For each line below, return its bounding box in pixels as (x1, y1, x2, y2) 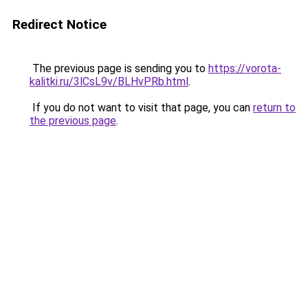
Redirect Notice (12, 16, 107, 32)
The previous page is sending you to (30, 62, 208, 75)
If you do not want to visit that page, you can (30, 101, 253, 114)
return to (253, 101, 296, 114)
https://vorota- (208, 62, 281, 75)
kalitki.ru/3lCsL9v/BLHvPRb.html (30, 75, 188, 88)
